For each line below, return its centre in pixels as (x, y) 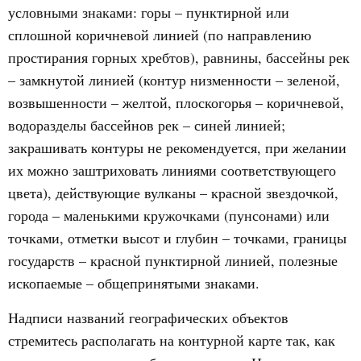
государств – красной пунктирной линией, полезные (173, 260)
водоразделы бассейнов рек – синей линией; (147, 125)
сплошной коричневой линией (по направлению (160, 35)
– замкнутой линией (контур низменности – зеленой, (174, 80)
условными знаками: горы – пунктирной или (149, 12)
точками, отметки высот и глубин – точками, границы (177, 238)
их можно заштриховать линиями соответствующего (172, 170)
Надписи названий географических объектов (148, 317)
